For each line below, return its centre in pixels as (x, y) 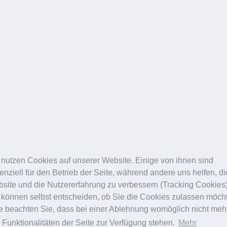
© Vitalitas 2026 (168, 169)
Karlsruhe (59, 204)
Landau (168, 204)
